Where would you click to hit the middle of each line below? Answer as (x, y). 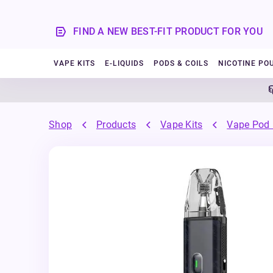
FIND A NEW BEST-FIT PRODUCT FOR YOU (168, 31)
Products (116, 125)
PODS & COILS (181, 63)
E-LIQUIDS (124, 63)
